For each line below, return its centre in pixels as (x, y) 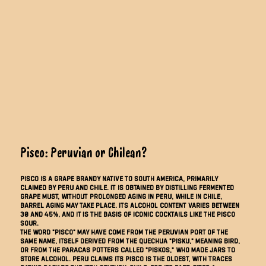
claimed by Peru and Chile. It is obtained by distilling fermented (127, 187)
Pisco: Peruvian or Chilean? (84, 152)
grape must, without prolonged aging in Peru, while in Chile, (121, 196)
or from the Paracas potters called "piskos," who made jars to (128, 249)
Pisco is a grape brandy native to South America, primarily (119, 178)
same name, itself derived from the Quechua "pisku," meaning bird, (130, 240)
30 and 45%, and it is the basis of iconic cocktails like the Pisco (128, 214)
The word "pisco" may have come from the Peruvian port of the (124, 232)
